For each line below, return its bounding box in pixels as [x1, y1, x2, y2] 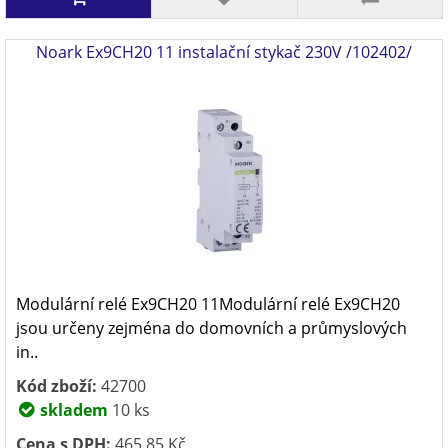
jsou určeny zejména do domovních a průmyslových [16, 317, 407, 339]
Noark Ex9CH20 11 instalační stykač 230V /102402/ [36, 41, 412, 63]
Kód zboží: [16, 375, 97, 397]
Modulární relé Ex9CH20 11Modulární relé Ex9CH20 [16, 293, 400, 315]
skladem [36, 399, 108, 421]
